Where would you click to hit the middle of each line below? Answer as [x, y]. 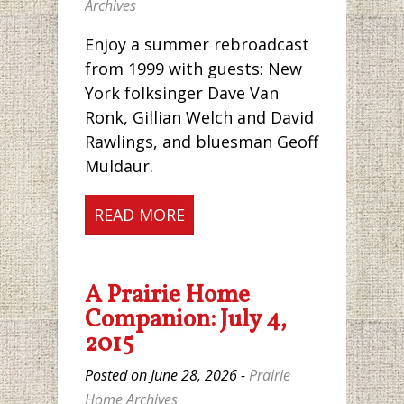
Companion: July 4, [186, 321]
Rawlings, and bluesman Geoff [202, 142]
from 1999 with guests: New [193, 69]
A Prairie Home [167, 296]
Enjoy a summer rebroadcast [197, 45]
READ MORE [139, 215]
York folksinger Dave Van [182, 93]
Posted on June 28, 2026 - [167, 376]
